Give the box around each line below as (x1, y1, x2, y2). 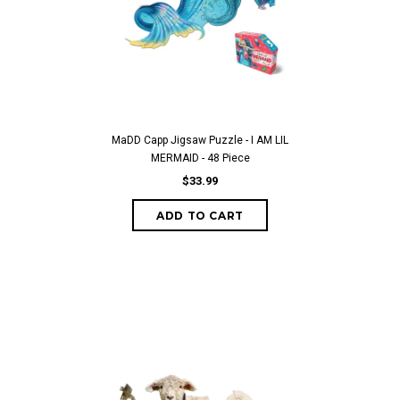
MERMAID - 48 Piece (150, 152, 250, 164)
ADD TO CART (156, 209, 244, 222)
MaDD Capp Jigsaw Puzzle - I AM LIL (112, 134, 288, 146)
